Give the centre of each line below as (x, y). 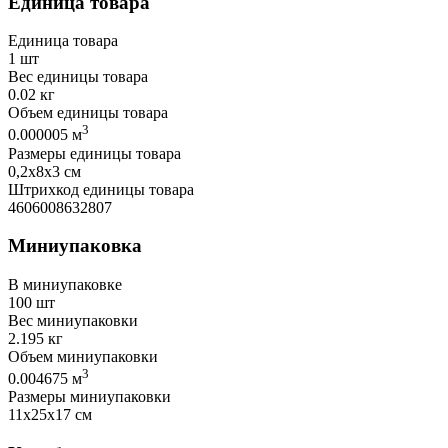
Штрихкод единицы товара (101, 189)
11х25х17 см (50, 415)
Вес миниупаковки (73, 321)
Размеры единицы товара (94, 153)
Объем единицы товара (88, 113)
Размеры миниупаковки (89, 397)
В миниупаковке (65, 285)
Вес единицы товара (78, 77)
